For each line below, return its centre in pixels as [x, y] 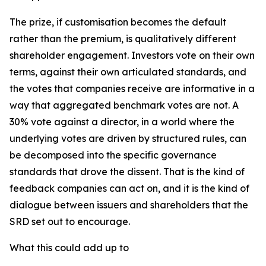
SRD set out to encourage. [70, 221]
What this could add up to [69, 248]
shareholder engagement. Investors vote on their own [132, 55]
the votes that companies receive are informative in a [132, 88]
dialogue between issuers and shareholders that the [129, 205]
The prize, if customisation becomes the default [118, 22]
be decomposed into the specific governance [113, 155]
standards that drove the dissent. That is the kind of [127, 172]
